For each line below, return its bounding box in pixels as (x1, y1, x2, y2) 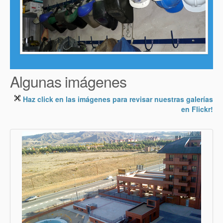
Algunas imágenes (10, 70, 126, 92)
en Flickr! (181, 104, 213, 114)
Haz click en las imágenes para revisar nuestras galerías (21, 94, 213, 104)
